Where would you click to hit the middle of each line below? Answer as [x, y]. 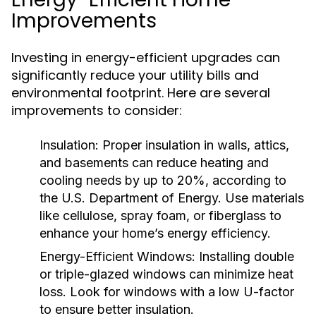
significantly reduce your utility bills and [135, 75]
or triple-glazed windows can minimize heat [166, 274]
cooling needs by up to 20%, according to [163, 180]
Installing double [245, 256]
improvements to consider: [97, 110]
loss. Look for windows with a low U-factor [167, 292]
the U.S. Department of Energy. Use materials [172, 198]
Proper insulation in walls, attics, [194, 145]
